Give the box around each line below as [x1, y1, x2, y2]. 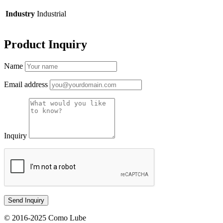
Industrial [37, 9, 66, 18]
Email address [4, 80, 48, 89]
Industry [5, 9, 35, 18]
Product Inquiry [4, 38, 87, 51]
